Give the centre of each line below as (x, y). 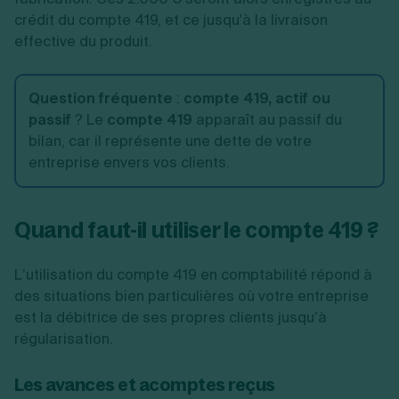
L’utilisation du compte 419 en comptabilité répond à (193, 275)
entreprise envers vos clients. (129, 163)
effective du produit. (85, 41)
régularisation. (64, 339)
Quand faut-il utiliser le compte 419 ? (196, 230)
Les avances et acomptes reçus (145, 384)
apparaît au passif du (269, 120)
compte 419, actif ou (257, 98)
